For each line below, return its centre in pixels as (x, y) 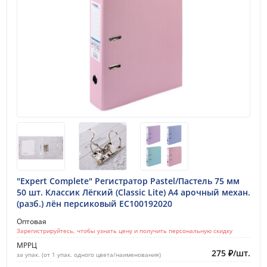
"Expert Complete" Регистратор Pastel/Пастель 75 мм (128, 181)
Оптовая (32, 222)
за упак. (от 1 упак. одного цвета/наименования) (89, 255)
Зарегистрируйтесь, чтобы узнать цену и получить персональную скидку (125, 231)
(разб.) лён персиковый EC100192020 (94, 204)
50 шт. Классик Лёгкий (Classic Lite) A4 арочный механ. (133, 193)
